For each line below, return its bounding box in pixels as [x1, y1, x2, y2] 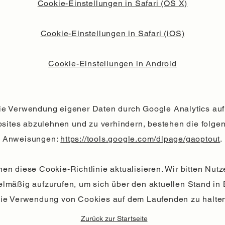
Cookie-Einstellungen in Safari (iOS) [40, 29, 185, 38]
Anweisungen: [2, 134, 61, 144]
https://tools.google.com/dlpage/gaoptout [60, 134, 220, 144]
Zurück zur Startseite [80, 214, 148, 222]
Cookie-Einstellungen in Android [48, 59, 177, 68]
